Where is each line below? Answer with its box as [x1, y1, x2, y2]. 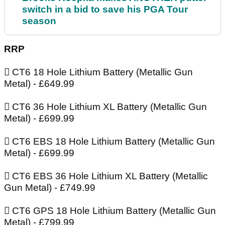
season [22, 16, 56, 27]
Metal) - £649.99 [4, 78, 74, 89]
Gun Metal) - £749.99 [4, 182, 95, 193]
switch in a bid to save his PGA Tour [22, 4, 188, 15]
